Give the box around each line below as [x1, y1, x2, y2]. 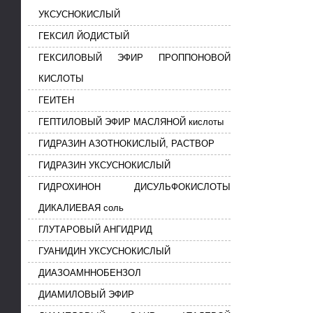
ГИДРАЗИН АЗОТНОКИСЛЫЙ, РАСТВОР [38, 138, 214, 150]
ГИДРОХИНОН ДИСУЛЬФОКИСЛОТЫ [38, 182, 231, 193]
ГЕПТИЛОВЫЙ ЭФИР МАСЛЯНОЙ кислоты [38, 117, 224, 128]
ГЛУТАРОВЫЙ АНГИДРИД [38, 224, 152, 235]
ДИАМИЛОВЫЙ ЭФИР [38, 289, 134, 300]
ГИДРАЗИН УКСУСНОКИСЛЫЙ [38, 160, 170, 171]
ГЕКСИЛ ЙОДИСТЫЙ [38, 31, 129, 42]
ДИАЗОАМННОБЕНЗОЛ [38, 268, 141, 279]
